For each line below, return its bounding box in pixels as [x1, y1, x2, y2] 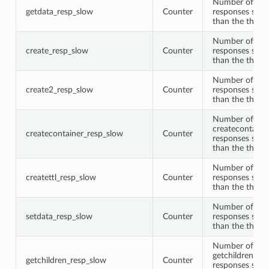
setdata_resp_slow [25, 211, 92, 221]
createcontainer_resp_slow [25, 128, 123, 138]
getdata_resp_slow [25, 7, 93, 16]
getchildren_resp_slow [25, 255, 106, 265]
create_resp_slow [25, 46, 88, 55]
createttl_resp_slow [25, 172, 96, 182]
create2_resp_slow [25, 85, 93, 94]
